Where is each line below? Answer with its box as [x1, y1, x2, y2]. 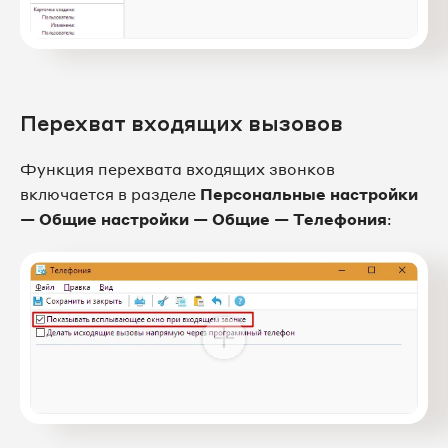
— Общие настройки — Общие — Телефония [20, 208, 387, 229]
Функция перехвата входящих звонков [20, 158, 335, 179]
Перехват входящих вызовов [20, 109, 343, 136]
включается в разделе [20, 183, 200, 204]
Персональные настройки [200, 183, 418, 204]
